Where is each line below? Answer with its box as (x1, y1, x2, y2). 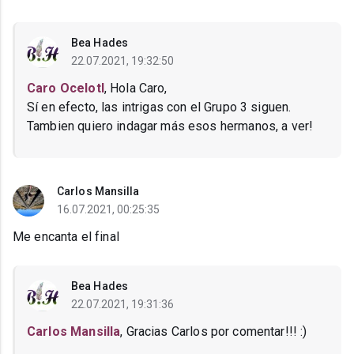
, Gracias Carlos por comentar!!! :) (120, 324, 307, 340)
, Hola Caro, (104, 81, 168, 96)
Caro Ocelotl (27, 81, 104, 96)
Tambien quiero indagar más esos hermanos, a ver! (27, 119, 314, 134)
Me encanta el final (13, 229, 119, 245)
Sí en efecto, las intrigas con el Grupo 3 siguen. (27, 100, 292, 115)
